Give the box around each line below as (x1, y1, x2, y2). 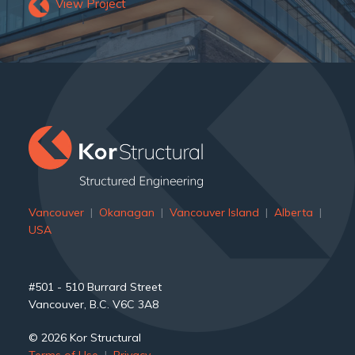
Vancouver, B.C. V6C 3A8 (28, 296, 158, 311)
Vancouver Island (169, 204, 259, 219)
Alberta (273, 204, 313, 219)
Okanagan (98, 204, 155, 219)
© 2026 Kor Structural (28, 330, 141, 345)
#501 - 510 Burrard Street (28, 279, 162, 294)
